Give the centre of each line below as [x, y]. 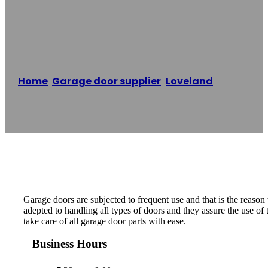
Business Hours [70, 244]
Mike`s [234, 81]
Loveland [189, 81]
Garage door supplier [106, 81]
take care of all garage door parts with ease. [105, 221]
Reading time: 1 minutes [63, 109]
